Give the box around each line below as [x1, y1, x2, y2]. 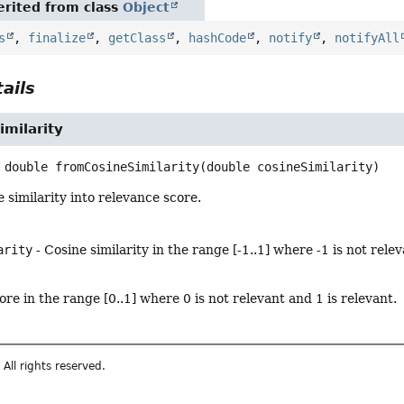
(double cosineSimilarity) [199, 160, 381, 175]
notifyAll [335, 31, 400, 46]
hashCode [188, 31, 247, 46]
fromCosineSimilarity [55, 160, 200, 175]
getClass [108, 31, 167, 46]
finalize [28, 31, 87, 46]
